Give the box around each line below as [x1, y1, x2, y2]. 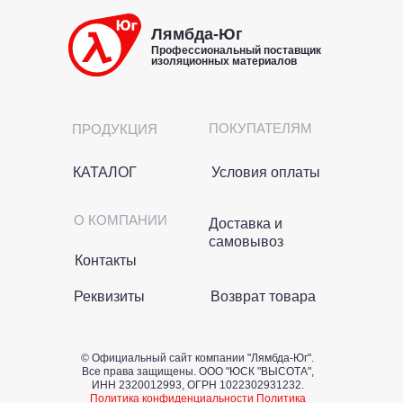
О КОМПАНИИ [74, 212, 167, 228]
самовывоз [209, 234, 283, 249]
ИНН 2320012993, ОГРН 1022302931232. [91, 379, 304, 391]
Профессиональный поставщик [151, 44, 321, 57]
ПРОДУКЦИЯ [72, 121, 157, 137]
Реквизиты [74, 289, 145, 304]
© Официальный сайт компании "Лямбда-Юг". [81, 352, 314, 364]
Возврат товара [210, 289, 316, 304]
